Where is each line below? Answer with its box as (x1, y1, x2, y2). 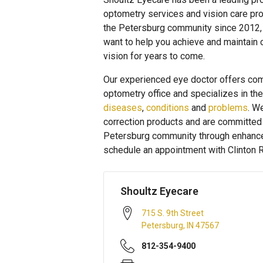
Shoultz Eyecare (120, 185, 198, 197)
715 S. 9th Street (141, 208, 204, 218)
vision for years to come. (103, 50, 205, 62)
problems (208, 102, 248, 113)
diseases (103, 102, 142, 113)
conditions (146, 102, 189, 113)
